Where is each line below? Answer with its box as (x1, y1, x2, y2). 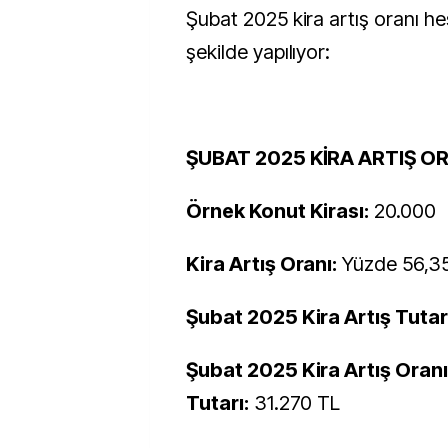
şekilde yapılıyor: (186, 40, 331, 64)
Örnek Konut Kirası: (186, 199, 370, 223)
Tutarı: (186, 391, 249, 415)
